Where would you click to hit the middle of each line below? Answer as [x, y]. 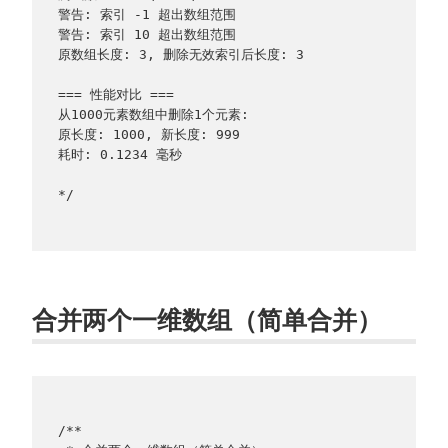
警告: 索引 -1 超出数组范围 [146, 15]
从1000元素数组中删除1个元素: [153, 115]
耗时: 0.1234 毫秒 [119, 155]
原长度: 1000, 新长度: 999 [148, 135]
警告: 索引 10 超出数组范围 [146, 35]
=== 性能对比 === [115, 95]
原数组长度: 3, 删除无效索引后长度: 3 [180, 55]
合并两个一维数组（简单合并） [207, 318]
